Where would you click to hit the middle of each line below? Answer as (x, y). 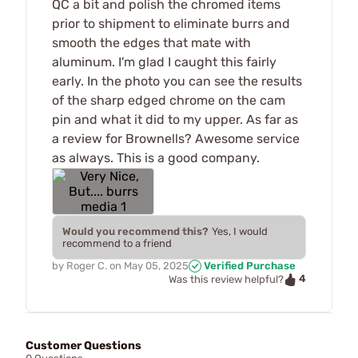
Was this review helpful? (226, 280)
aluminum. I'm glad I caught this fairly (164, 62)
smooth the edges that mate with (151, 42)
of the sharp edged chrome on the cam (169, 100)
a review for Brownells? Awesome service (176, 138)
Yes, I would (240, 231)
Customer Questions (84, 345)
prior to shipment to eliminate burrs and (171, 23)
